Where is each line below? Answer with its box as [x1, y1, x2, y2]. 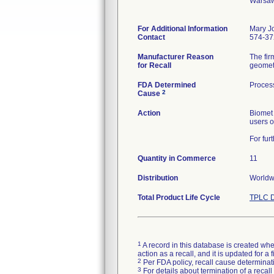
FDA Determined [138, 81, 196, 89]
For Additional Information [138, 24, 228, 33]
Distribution [138, 174, 178, 182]
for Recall [138, 61, 171, 70]
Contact [138, 33, 165, 42]
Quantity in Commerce [138, 154, 216, 163]
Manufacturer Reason [138, 53, 213, 61]
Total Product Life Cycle [138, 193, 220, 202]
